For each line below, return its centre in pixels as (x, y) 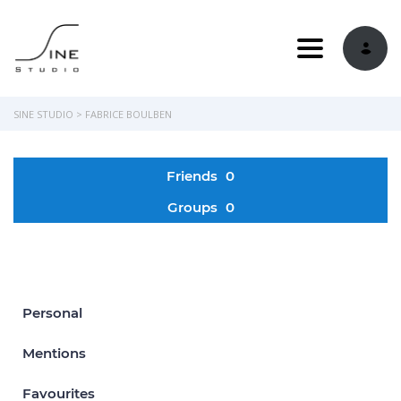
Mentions (54, 353)
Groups (194, 207)
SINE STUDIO (43, 114)
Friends (194, 175)
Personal (52, 312)
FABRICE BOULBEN (128, 114)
